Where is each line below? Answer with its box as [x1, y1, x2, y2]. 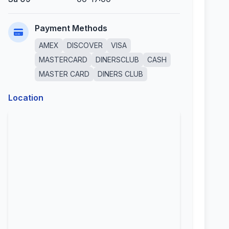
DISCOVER [67, 41, 103, 50]
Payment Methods [35, 23, 107, 33]
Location [8, 93, 43, 103]
